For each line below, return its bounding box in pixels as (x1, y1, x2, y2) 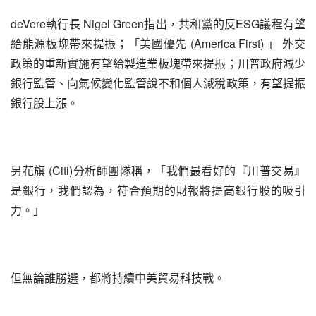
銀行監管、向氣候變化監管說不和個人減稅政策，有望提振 (11, 75, 305, 91)
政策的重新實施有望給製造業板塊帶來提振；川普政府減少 (11, 55, 305, 71)
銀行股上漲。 (11, 95, 78, 111)
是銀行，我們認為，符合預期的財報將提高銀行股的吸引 (11, 182, 305, 198)
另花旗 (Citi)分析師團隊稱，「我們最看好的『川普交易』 (11, 162, 305, 178)
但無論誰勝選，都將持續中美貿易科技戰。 (11, 269, 225, 286)
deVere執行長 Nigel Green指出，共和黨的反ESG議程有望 (11, 16, 305, 32)
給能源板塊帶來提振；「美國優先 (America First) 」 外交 (11, 35, 305, 51)
